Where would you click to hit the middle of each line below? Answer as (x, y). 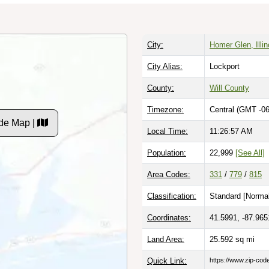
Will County (229, 88)
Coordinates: (169, 217)
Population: (167, 153)
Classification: (172, 196)
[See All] (250, 153)
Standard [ (228, 196)
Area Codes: (169, 174)
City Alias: (165, 66)
